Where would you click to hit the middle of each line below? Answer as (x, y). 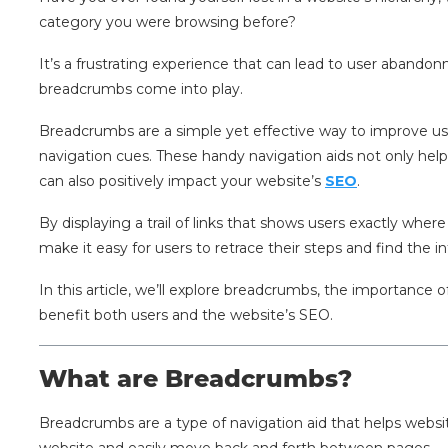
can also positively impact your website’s (182, 181)
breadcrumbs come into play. (143, 89)
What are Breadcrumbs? (196, 379)
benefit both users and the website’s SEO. (186, 315)
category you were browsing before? (170, 22)
